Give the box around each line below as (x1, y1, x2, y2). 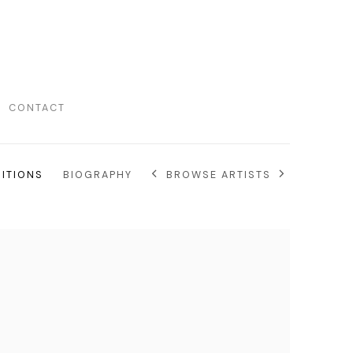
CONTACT (8, 102, 65, 115)
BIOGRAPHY (63, 168, 132, 181)
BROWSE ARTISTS (166, 169, 271, 182)
